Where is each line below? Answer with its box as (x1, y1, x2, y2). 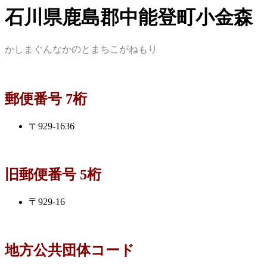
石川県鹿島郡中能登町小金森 (5, 7, 253, 28)
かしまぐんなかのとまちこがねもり (5, 44, 157, 55)
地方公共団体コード (5, 242, 135, 258)
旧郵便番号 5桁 (5, 167, 101, 183)
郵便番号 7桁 (5, 91, 87, 107)
